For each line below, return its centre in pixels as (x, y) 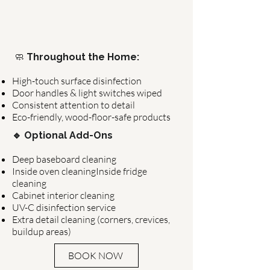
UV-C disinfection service (64, 207)
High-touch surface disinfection (77, 81)
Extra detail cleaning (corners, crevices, (91, 219)
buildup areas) (42, 231)
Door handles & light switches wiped (87, 93)
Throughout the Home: (83, 57)
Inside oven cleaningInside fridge (80, 171)
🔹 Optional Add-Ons (62, 135)
